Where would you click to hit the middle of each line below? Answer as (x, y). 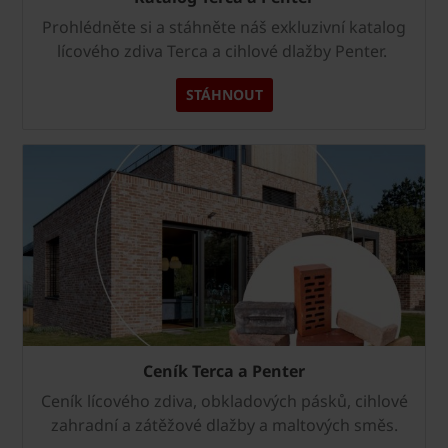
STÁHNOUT (224, 95)
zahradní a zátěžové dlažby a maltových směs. (224, 425)
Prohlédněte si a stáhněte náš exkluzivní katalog (224, 27)
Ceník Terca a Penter (224, 371)
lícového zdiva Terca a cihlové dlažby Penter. (224, 51)
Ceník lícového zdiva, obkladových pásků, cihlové (224, 401)
